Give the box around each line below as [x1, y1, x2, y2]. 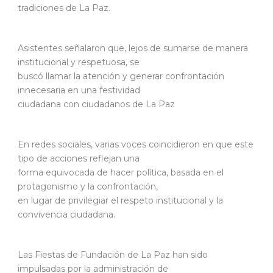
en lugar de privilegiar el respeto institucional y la [18, 194, 223, 206]
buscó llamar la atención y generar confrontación [18, 70, 224, 82]
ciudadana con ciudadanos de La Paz [18, 98, 175, 110]
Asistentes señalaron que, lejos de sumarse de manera [18, 42, 248, 54]
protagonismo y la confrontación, [18, 180, 158, 192]
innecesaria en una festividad [18, 84, 140, 96]
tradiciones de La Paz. [18, 2, 110, 13]
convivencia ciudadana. [18, 208, 115, 220]
